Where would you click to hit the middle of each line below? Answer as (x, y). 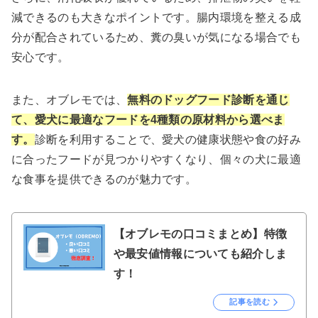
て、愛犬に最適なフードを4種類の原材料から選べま (148, 120)
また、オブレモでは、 (70, 100)
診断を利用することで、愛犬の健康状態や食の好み (168, 140)
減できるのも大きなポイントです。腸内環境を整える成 (156, 18)
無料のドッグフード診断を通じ (208, 100)
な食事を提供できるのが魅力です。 (104, 180)
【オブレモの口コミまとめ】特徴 (200, 234)
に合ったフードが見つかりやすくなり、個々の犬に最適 (157, 160)
